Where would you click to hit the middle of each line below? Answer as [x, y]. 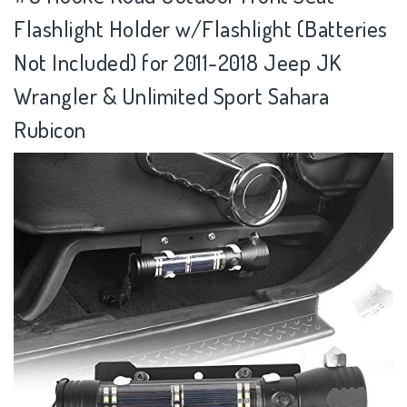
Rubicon [50, 130]
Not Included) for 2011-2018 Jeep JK [178, 63]
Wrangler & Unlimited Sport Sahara [172, 96]
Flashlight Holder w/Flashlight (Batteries [201, 29]
